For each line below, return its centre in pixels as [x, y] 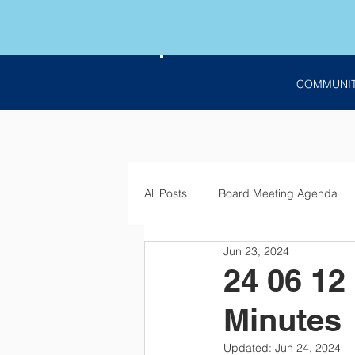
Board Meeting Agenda [278, 193]
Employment [208, 256]
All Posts [166, 193]
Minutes [282, 320]
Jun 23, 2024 [256, 251]
